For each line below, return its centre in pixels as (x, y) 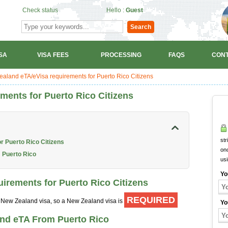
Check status (40, 10)
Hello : (116, 10)
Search (141, 27)
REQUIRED (151, 200)
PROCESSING (121, 55)
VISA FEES (53, 55)
